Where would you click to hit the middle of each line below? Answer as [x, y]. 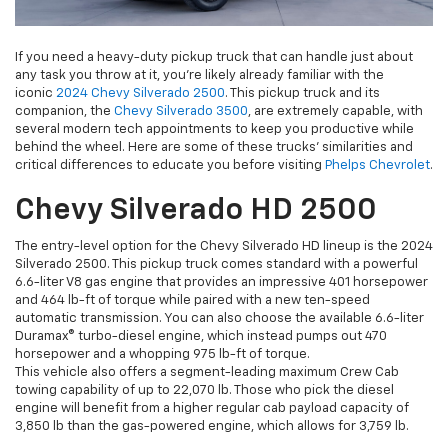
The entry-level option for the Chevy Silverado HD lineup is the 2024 [224, 246]
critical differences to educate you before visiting [170, 165]
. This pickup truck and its [302, 93]
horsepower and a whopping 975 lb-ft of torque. [164, 354]
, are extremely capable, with [335, 111]
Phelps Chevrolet [377, 165]
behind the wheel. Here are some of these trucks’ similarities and [214, 147]
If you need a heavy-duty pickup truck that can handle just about [214, 57]
